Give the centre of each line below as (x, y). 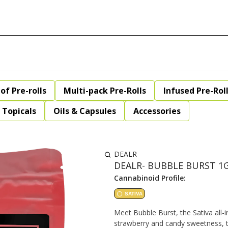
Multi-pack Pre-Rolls (105, 91)
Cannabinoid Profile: (150, 178)
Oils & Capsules (85, 111)
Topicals (19, 111)
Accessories (157, 111)
